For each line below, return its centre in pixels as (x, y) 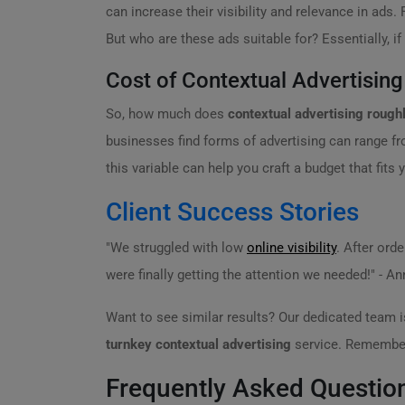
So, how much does (167, 114)
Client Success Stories (232, 212)
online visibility (292, 248)
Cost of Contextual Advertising (254, 80)
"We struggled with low (176, 248)
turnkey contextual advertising (198, 344)
